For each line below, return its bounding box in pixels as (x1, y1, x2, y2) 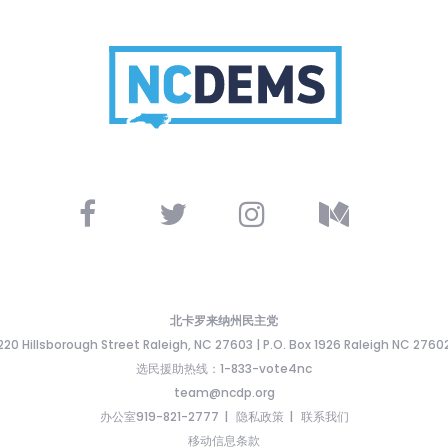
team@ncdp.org (173, 384, 275, 401)
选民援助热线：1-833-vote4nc (136, 360, 312, 377)
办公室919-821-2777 (99, 408, 219, 425)
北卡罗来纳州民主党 (170, 312, 278, 329)
